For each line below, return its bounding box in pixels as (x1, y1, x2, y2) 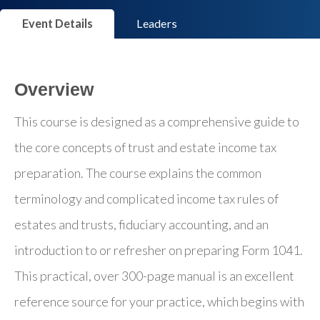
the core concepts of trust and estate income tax (14, 139, 276, 155)
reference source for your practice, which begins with (14, 293, 304, 309)
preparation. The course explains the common (14, 164, 261, 181)
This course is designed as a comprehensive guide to (14, 113, 299, 129)
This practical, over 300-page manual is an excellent (14, 267, 294, 284)
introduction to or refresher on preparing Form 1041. (14, 241, 303, 258)
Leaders (136, 16, 177, 31)
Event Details (21, 16, 93, 31)
